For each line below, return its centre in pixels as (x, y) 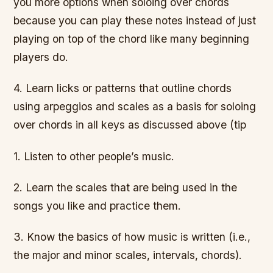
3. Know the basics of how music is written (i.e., (132, 236)
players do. (41, 57)
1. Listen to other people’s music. (94, 156)
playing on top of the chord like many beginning (132, 39)
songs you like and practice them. (97, 205)
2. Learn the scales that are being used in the (126, 187)
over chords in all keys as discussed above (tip (130, 125)
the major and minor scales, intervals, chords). (128, 255)
